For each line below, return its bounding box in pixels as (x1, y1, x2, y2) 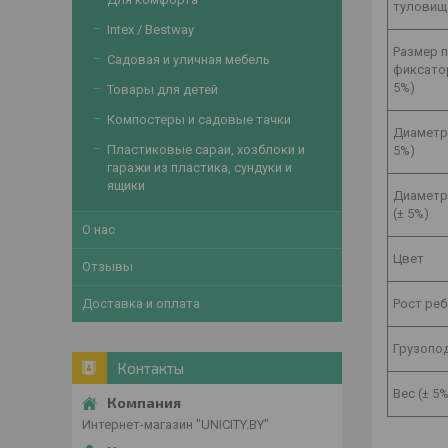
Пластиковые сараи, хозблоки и (107, 142, 305, 157)
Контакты (117, 359, 184, 377)
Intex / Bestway (107, 22, 194, 37)
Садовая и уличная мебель (107, 52, 270, 67)
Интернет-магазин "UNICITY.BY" (82, 417, 269, 432)
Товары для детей (107, 82, 218, 97)
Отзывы (82, 259, 133, 274)
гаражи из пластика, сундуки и (107, 160, 292, 175)
